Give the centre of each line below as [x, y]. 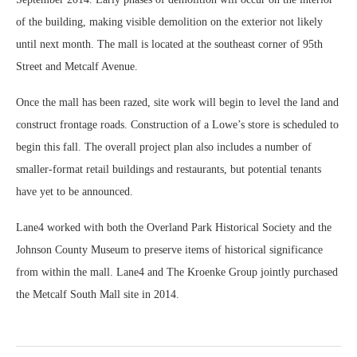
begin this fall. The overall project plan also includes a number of [164, 147]
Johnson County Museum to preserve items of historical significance [169, 249]
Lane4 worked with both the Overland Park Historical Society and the [174, 227]
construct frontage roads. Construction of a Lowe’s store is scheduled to [177, 124]
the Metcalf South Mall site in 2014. [98, 294]
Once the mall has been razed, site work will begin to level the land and [177, 102]
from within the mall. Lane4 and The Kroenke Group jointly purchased [177, 272]
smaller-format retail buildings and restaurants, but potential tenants [169, 169]
